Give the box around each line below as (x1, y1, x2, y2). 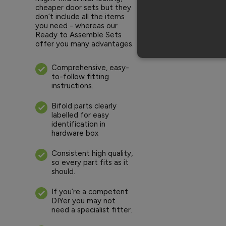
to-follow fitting (51, 72, 109, 82)
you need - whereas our (35, 21, 118, 31)
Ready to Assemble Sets (35, 30, 122, 40)
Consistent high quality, (51, 149, 133, 158)
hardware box (51, 129, 98, 138)
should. (51, 167, 75, 177)
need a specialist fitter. (51, 205, 132, 215)
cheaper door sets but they (35, 3, 131, 13)
